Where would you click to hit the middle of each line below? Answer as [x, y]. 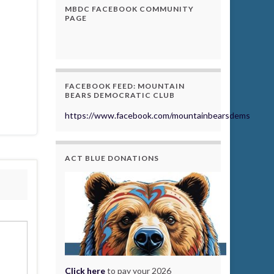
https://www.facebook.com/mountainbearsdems [157, 115]
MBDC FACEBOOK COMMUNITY [129, 9]
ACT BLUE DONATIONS [112, 158]
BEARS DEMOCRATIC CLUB [120, 95]
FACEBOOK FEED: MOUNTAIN [125, 86]
